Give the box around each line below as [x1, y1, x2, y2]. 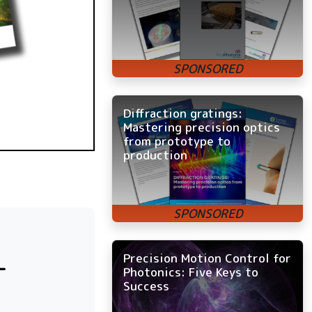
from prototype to [123, 132, 231, 149]
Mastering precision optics [123, 118, 280, 135]
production [123, 146, 187, 163]
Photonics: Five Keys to [123, 263, 258, 280]
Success [123, 277, 169, 294]
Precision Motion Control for [123, 249, 291, 266]
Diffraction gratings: [123, 104, 242, 121]
